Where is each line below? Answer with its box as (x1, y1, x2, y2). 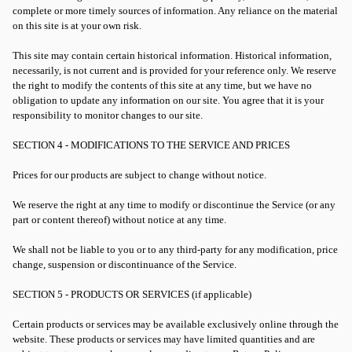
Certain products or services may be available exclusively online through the (13, 318, 339, 330)
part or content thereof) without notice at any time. (13, 214, 226, 225)
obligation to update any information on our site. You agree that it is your (13, 94, 324, 106)
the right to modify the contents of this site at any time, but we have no (13, 79, 312, 91)
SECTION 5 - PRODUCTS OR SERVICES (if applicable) (13, 288, 251, 300)
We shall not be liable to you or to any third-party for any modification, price (13, 244, 338, 255)
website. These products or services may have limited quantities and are (13, 333, 315, 345)
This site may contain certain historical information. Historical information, (13, 49, 332, 61)
